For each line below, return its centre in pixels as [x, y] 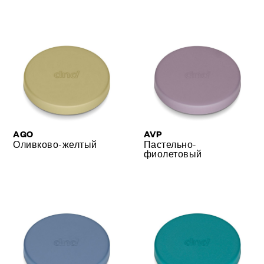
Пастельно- [170, 144]
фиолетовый [173, 153]
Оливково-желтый [55, 144]
